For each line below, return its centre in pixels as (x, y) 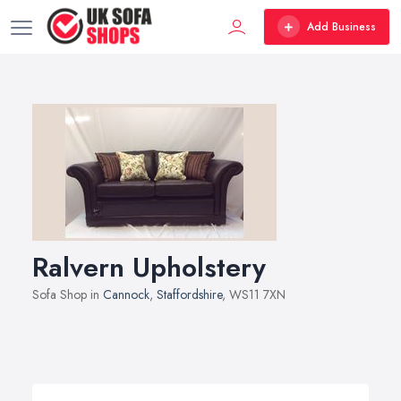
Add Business (341, 26)
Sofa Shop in (68, 294)
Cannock (126, 294)
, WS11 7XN (254, 294)
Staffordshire (189, 294)
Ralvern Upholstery (149, 267)
